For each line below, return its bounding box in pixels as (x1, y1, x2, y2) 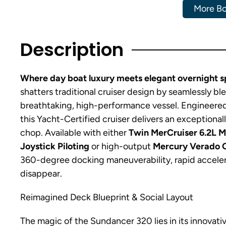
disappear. (20, 168, 62, 179)
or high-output (89, 141, 153, 152)
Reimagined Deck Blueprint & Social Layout (20, 192, 193, 203)
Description (20, 37, 124, 63)
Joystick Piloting (20, 141, 89, 152)
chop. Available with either (20, 127, 129, 138)
